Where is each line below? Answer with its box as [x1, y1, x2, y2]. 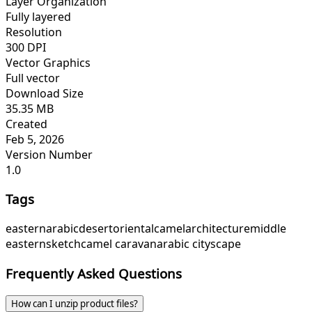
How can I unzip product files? [11, 297, 138, 310]
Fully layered [6, 8, 71, 24]
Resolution [6, 24, 62, 40]
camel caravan [81, 236, 157, 252]
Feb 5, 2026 [6, 131, 64, 147]
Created [6, 116, 47, 132]
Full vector [6, 70, 60, 86]
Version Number [6, 146, 93, 162]
